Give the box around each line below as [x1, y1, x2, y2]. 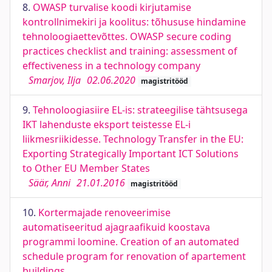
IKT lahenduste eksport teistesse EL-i [22, 118, 191, 131]
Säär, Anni [29, 176, 70, 189]
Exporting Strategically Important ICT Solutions [22, 147, 239, 160]
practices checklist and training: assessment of [22, 44, 237, 58]
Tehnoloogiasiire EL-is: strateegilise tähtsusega [33, 103, 248, 117]
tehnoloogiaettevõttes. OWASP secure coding [22, 30, 231, 43]
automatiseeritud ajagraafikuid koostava [22, 220, 210, 234]
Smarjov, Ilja [29, 73, 81, 87]
